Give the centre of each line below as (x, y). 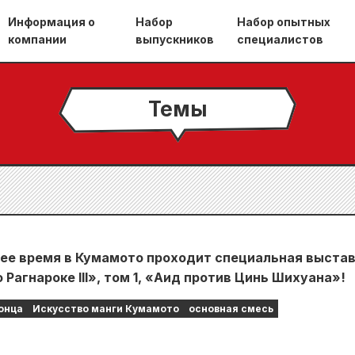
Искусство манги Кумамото (106, 309)
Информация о (52, 22)
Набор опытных (283, 22)
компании (38, 39)
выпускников (174, 39)
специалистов (280, 39)
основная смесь (231, 309)
